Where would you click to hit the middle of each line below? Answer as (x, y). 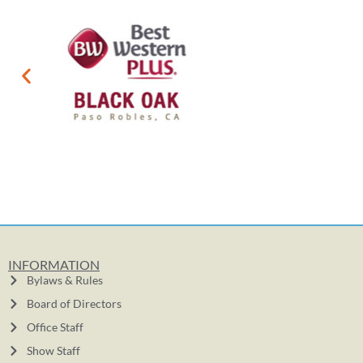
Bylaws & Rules (64, 280)
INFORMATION (54, 265)
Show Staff (53, 351)
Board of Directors (74, 304)
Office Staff (55, 327)
